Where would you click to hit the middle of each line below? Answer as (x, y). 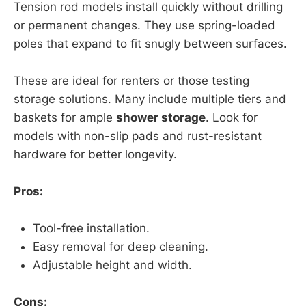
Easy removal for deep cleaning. (121, 247)
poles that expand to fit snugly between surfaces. (150, 43)
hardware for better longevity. (95, 154)
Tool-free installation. (91, 228)
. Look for (232, 117)
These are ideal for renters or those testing (131, 80)
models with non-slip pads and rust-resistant (138, 136)
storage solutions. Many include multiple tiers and (150, 99)
